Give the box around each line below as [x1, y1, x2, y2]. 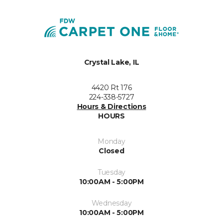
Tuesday [97, 168, 126, 177]
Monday [98, 137, 125, 146]
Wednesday [91, 199, 132, 208]
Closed [99, 146, 124, 155]
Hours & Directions [77, 102, 146, 111]
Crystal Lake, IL [84, 58, 139, 67]
